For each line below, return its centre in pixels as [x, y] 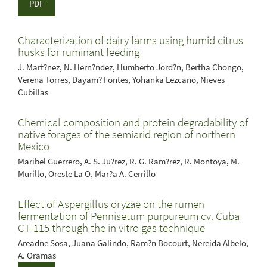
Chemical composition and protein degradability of [133, 122]
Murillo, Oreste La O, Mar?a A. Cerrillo [87, 174]
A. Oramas [37, 255]
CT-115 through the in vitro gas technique [111, 228]
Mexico [34, 146]
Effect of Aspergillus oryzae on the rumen [111, 204]
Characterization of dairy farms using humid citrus [131, 40]
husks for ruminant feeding [79, 52]
